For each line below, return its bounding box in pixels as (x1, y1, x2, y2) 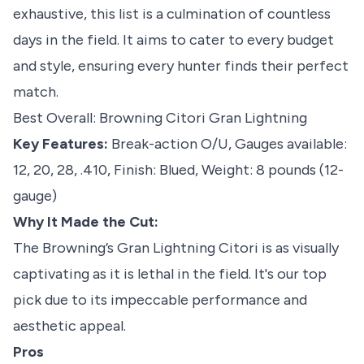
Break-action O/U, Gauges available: (108, 135, 347, 154)
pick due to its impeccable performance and (13, 291, 307, 310)
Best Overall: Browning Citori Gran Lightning (13, 109, 307, 128)
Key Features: (13, 135, 108, 154)
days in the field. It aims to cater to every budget (13, 31, 334, 50)
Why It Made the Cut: (13, 213, 158, 232)
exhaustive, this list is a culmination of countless (13, 5, 331, 24)
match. (13, 83, 58, 102)
